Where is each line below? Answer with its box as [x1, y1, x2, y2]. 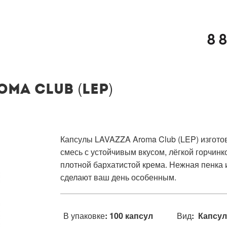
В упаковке [63, 210, 105, 221]
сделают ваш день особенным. [60, 171, 176, 183]
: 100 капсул [105, 210, 153, 221]
